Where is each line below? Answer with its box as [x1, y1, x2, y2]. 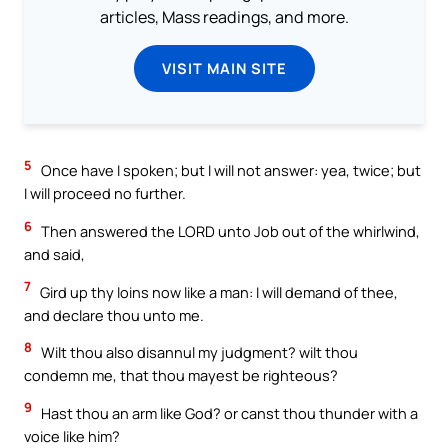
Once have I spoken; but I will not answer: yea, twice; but [38, 160, 421, 181]
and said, [24, 244, 85, 265]
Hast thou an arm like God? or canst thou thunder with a [38, 402, 418, 423]
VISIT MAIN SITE [161, 58, 287, 79]
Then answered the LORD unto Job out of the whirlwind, [38, 221, 420, 242]
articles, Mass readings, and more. [99, 6, 349, 29]
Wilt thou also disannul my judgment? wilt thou [38, 342, 358, 363]
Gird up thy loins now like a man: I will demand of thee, [37, 281, 398, 302]
